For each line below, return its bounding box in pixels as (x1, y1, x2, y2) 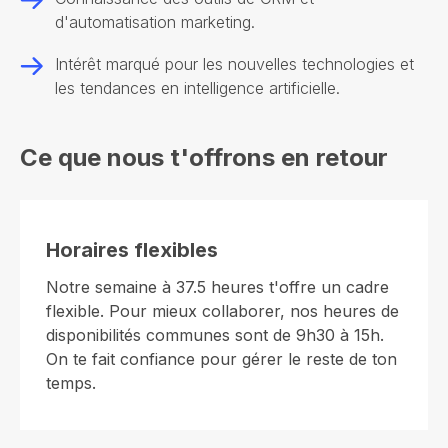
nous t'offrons (107, 143, 275, 172)
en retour (275, 143, 388, 172)
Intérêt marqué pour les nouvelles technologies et (55, 54, 414, 74)
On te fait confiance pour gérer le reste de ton (46, 349, 397, 369)
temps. (46, 373, 96, 393)
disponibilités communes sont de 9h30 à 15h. (46, 325, 384, 345)
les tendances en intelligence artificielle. (55, 78, 340, 98)
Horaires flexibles (46, 238, 218, 262)
